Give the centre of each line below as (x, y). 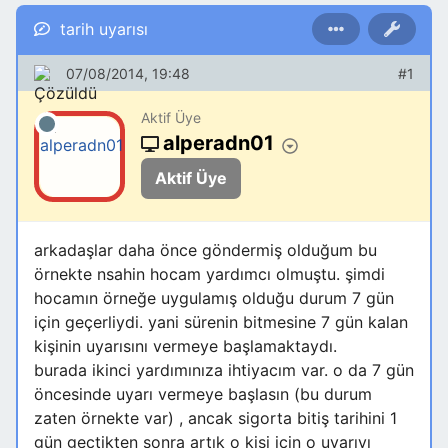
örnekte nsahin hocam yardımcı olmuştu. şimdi (209, 274)
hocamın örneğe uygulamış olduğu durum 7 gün (214, 298)
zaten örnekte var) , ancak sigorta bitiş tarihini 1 (215, 418)
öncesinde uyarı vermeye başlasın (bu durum (203, 394)
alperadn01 (218, 143)
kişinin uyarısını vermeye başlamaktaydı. (185, 346)
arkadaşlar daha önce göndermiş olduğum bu (205, 250)
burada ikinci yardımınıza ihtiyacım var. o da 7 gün (224, 370)
